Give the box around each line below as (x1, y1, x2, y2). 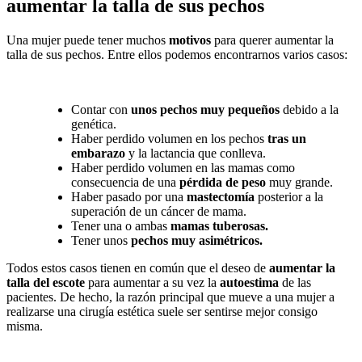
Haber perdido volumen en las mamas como (71, 160, 295, 175)
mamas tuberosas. (170, 218, 268, 233)
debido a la (280, 102, 339, 116)
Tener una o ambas (71, 218, 170, 233)
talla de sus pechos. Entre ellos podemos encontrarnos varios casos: (6, 47, 347, 61)
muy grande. (266, 175, 333, 189)
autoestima (220, 275, 279, 289)
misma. (6, 318, 43, 333)
